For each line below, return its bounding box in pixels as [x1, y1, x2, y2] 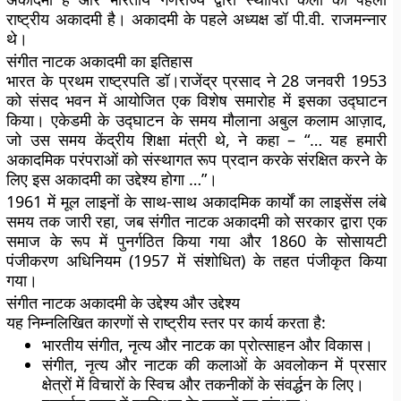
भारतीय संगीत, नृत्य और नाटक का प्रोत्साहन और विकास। [42, 334, 374, 355]
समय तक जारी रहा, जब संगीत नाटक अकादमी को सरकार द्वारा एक [6, 210, 387, 232]
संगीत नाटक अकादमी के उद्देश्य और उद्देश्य [6, 292, 241, 313]
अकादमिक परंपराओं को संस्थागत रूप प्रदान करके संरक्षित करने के [6, 149, 387, 170]
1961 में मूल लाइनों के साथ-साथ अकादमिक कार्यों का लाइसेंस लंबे [6, 191, 387, 212]
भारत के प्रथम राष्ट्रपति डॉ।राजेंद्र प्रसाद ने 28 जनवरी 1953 [6, 70, 387, 91]
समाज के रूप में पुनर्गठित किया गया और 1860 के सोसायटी [6, 230, 387, 252]
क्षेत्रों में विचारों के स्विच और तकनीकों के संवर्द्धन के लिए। [42, 373, 365, 395]
